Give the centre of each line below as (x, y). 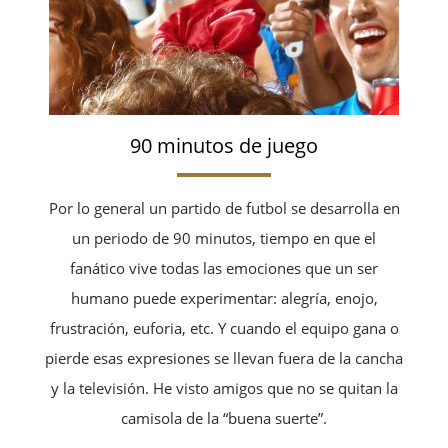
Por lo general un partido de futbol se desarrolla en (224, 207)
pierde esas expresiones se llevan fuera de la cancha (224, 357)
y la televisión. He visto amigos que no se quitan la (224, 387)
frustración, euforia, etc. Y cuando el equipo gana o (224, 327)
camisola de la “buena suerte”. (224, 417)
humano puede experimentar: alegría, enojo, (224, 297)
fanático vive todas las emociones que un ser (224, 267)
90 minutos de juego (224, 145)
